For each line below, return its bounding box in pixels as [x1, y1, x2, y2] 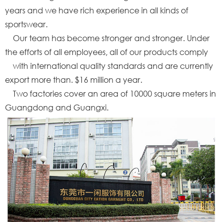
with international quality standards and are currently [5, 60, 213, 71]
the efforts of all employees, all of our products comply [5, 47, 208, 57]
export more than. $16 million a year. [5, 74, 142, 85]
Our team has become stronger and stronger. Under [5, 33, 210, 43]
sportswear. [5, 19, 48, 29]
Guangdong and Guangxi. [5, 102, 109, 112]
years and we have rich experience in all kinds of [5, 5, 188, 15]
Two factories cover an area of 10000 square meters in [5, 88, 216, 99]
